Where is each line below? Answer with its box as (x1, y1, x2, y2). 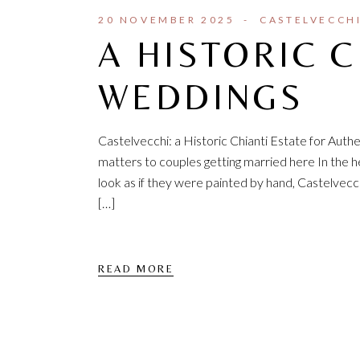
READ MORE (98, 262, 174, 275)
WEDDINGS (98, 76, 305, 118)
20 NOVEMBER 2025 (98, 14, 235, 27)
